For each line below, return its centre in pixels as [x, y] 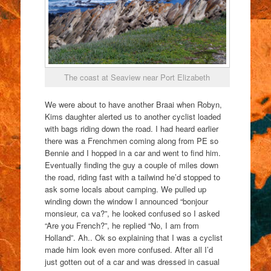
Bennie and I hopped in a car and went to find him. [132, 153]
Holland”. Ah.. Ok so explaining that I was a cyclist [133, 238]
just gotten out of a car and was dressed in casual [132, 262]
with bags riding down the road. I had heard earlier [131, 129]
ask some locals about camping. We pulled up [125, 189]
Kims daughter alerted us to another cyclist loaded [132, 117]
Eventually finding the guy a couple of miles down [131, 165]
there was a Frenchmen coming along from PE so [131, 141]
